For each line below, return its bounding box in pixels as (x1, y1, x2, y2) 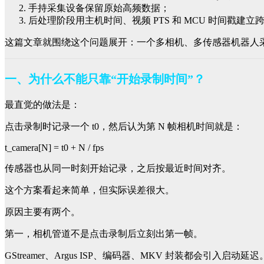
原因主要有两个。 (5, 207, 80, 217)
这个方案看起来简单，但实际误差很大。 (5, 185, 174, 196)
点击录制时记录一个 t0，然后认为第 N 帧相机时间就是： (5, 121, 243, 132)
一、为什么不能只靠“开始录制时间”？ (5, 72, 205, 86)
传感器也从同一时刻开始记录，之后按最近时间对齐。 (5, 163, 231, 174)
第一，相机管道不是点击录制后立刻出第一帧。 (5, 229, 203, 239)
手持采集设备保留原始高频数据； (28, 3, 170, 14)
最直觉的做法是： (5, 100, 80, 110)
